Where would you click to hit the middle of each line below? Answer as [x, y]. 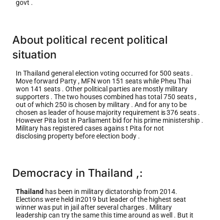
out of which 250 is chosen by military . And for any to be [101, 104]
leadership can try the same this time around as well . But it [104, 215]
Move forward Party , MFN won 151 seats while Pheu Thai [103, 81]
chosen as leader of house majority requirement [88, 112]
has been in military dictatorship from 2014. [111, 191]
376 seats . [183, 112]
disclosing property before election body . [78, 136]
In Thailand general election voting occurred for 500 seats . [104, 73]
